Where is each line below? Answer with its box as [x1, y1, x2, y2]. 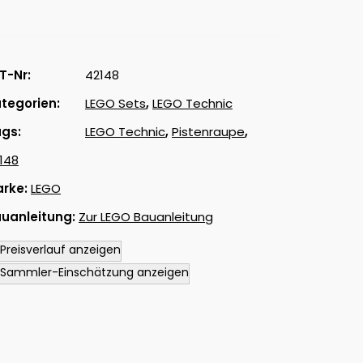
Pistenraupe [172, 123, 245, 140]
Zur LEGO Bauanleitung [79, 208, 213, 225]
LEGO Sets [85, 95, 146, 112]
